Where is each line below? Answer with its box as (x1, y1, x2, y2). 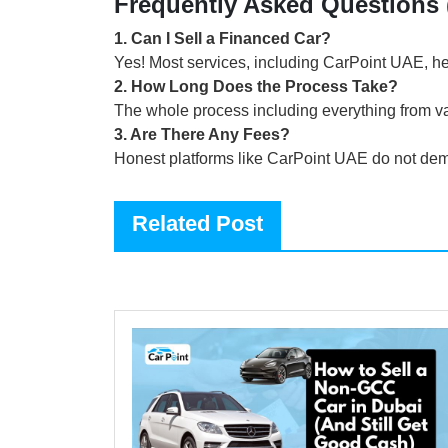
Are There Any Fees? (130, 125, 290, 143)
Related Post (132, 210, 263, 236)
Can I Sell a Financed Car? (131, 29, 331, 47)
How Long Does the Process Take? (131, 77, 398, 95)
